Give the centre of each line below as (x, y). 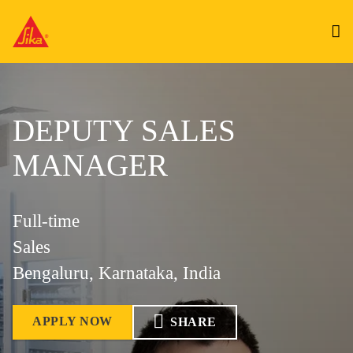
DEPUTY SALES (124, 130)
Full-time (46, 221)
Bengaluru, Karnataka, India (117, 273)
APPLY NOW (72, 321)
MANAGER (90, 165)
